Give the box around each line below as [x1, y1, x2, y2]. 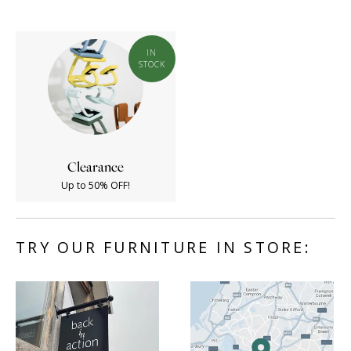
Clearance [67, 158, 124, 177]
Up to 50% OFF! [61, 179, 130, 192]
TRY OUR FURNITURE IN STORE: [16, 237, 311, 259]
